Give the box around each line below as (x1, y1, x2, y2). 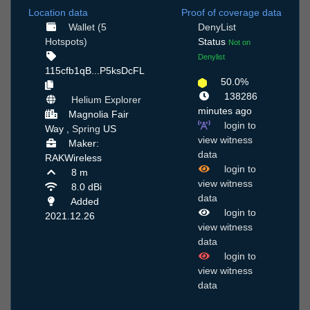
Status (198, 36, 228, 48)
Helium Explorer (71, 94, 141, 106)
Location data (28, 7, 88, 19)
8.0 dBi (68, 181, 102, 193)
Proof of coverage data (181, 7, 282, 19)
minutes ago (198, 105, 252, 117)
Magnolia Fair (68, 109, 129, 120)
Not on (228, 38, 250, 47)
